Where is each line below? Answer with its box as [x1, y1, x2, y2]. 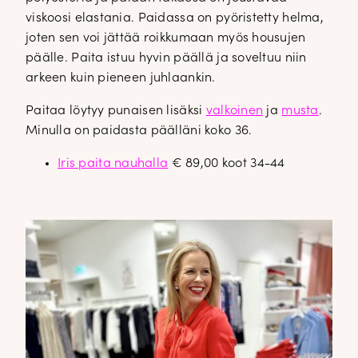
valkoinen [205, 104, 264, 117]
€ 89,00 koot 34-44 [171, 157, 285, 170]
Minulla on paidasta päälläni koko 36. [26, 124, 253, 137]
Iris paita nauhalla [58, 157, 169, 170]
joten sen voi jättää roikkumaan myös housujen [26, 31, 306, 45]
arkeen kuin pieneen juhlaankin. [26, 71, 216, 85]
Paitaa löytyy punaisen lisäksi [26, 104, 206, 117]
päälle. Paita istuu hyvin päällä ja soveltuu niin [26, 51, 307, 65]
